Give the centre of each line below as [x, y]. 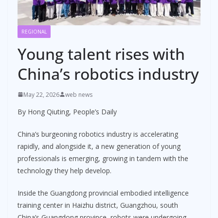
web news [79, 94]
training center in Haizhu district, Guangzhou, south [98, 205]
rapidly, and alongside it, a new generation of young [99, 146]
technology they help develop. [64, 170]
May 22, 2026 [41, 94]
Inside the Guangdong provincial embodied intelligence [103, 193]
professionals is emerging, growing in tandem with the [103, 158]
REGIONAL [34, 31]
